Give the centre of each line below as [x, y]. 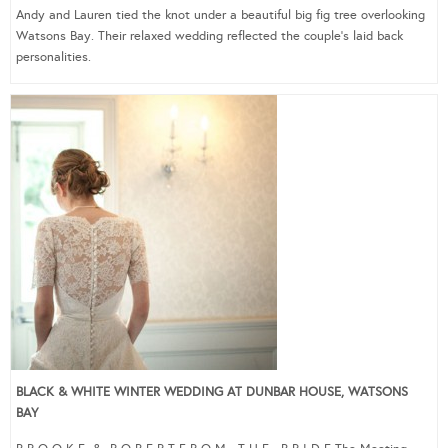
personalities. [53, 56]
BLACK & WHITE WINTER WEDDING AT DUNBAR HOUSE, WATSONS [212, 391]
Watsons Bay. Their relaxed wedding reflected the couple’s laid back [209, 35]
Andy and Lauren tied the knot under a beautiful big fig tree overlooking [220, 14]
